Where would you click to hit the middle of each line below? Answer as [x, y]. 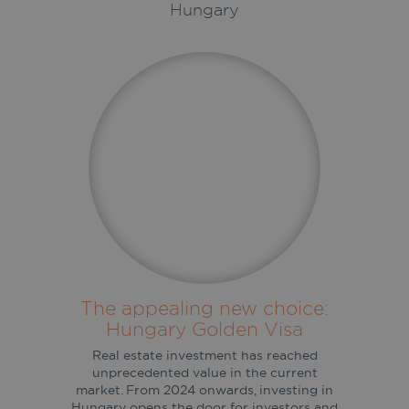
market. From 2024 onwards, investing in [204, 389]
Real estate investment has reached [204, 355]
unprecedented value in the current [204, 372]
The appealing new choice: [204, 307]
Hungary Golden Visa [204, 328]
